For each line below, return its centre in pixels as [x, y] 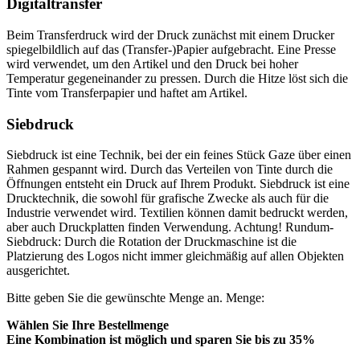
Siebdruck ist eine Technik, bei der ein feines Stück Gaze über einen [179, 155]
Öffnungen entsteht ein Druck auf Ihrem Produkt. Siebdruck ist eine [178, 184]
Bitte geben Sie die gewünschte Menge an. [115, 298]
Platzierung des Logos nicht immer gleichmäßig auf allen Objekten [175, 256]
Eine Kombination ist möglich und [99, 340]
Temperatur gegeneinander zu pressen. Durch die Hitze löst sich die [177, 78]
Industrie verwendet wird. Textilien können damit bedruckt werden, [177, 213]
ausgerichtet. [38, 271]
